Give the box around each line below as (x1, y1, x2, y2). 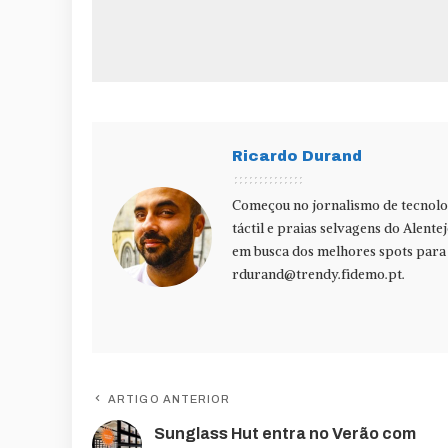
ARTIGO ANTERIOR (108, 392, 231, 405)
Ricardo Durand (232, 147, 362, 164)
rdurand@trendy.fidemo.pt (232, 265, 402, 283)
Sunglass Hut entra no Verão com (154, 424, 416, 442)
